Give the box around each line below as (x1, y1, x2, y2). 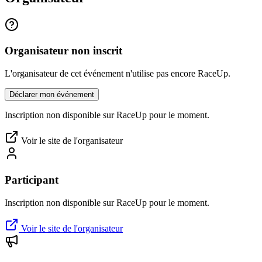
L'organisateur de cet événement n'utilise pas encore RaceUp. (5, 68, 230, 79)
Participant (5, 173, 58, 186)
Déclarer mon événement (9, 90, 94, 99)
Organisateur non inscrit (5, 44, 122, 57)
